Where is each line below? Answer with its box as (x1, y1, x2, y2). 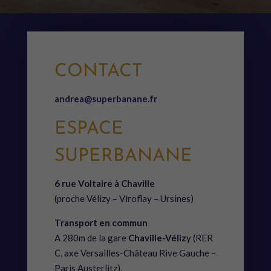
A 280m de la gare (54, 232, 128, 244)
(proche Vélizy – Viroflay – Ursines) (54, 193, 194, 204)
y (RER (186, 232, 213, 244)
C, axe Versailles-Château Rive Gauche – (54, 247, 216, 259)
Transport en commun (54, 217, 148, 229)
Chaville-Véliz (128, 232, 186, 244)
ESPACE (54, 120, 123, 139)
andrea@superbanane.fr (54, 93, 157, 105)
